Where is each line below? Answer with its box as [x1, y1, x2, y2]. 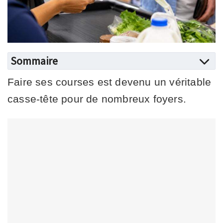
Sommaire [10, 53, 58, 68]
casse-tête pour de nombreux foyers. [7, 93, 187, 105]
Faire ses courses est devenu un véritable [7, 76, 212, 88]
